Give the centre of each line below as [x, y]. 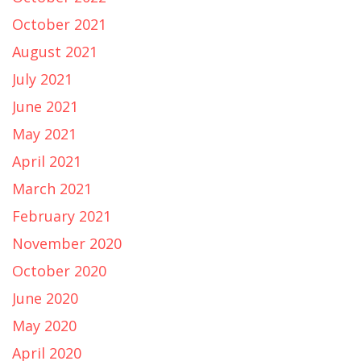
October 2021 [59, 24]
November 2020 [67, 243]
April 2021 [47, 161]
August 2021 [55, 51]
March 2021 [52, 188]
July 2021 [42, 79]
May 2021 [44, 133]
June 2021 [45, 106]
